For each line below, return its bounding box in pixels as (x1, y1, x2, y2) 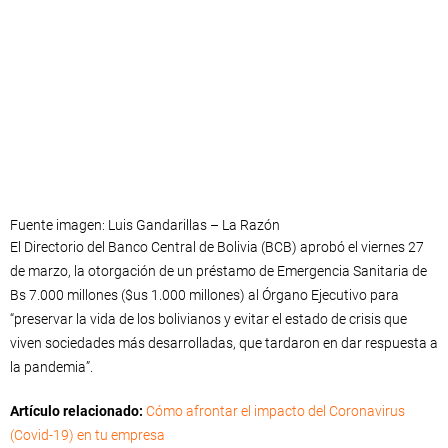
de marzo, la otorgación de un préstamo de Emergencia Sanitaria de (10, 263, 427, 280)
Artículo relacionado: (10, 403, 143, 420)
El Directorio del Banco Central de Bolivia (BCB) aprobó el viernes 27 (10, 239, 424, 256)
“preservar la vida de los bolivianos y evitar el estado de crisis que (10, 311, 407, 328)
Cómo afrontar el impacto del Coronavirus (146, 403, 405, 420)
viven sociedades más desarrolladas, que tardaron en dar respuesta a (10, 335, 438, 352)
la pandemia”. (10, 359, 93, 376)
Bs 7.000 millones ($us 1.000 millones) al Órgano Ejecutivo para (10, 287, 399, 304)
